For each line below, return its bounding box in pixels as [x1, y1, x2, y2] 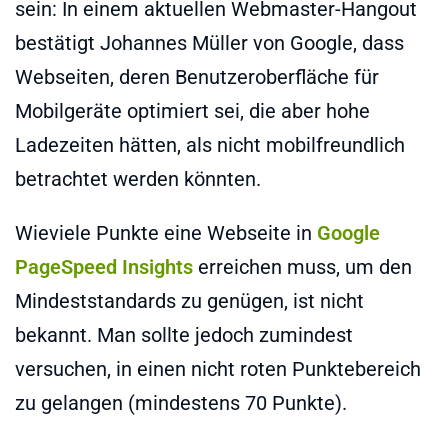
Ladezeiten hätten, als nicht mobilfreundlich [15, 132, 405, 157]
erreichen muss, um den [193, 254, 412, 279]
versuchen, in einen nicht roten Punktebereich [15, 356, 421, 381]
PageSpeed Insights [15, 254, 193, 279]
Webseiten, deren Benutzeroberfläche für [15, 64, 379, 89]
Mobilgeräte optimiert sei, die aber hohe [15, 98, 370, 123]
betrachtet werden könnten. [15, 166, 261, 191]
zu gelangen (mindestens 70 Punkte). [15, 390, 347, 415]
